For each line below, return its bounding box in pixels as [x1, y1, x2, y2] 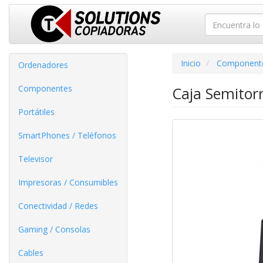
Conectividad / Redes [18, 200, 98, 211]
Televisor [18, 153, 53, 164]
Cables [18, 247, 43, 258]
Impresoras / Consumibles [18, 177, 118, 188]
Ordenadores [18, 59, 68, 70]
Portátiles [18, 106, 55, 117]
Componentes [18, 83, 72, 94]
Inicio [180, 58, 201, 69]
